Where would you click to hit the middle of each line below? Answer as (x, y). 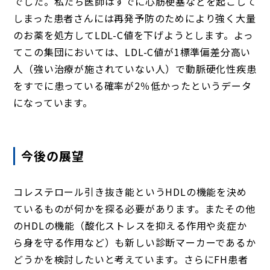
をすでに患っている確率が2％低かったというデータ (133, 85)
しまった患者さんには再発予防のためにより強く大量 (135, 18)
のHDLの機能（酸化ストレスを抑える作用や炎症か (130, 225)
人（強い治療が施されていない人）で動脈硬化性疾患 (135, 68)
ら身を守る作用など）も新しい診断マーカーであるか (135, 242)
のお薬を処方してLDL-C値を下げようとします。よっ (134, 35)
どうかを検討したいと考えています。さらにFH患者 (131, 259)
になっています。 (53, 102)
